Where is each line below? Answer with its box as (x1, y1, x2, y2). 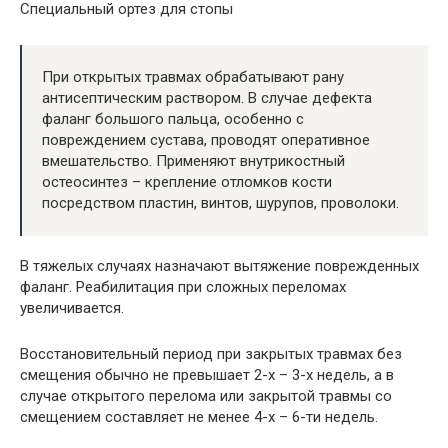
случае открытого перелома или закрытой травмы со (20, 387, 392, 406)
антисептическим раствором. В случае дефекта (42, 89, 372, 108)
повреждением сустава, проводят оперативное (42, 131, 370, 150)
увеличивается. (20, 299, 124, 318)
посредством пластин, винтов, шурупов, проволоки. (42, 194, 399, 213)
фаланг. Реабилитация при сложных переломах (20, 278, 346, 297)
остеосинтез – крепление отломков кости (42, 173, 332, 192)
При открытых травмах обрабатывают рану (42, 68, 344, 87)
